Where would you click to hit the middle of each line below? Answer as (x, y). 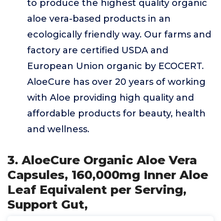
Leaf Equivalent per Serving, (97, 190)
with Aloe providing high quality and (110, 98)
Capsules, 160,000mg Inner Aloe (108, 175)
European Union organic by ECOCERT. (115, 66)
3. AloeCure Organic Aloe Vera (102, 160)
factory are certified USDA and (98, 50)
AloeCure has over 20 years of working (116, 82)
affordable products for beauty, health (116, 113)
